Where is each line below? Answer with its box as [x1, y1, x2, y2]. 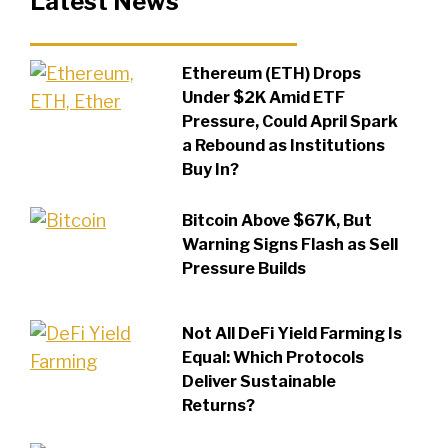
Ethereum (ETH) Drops [182, 63, 362, 83]
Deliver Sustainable [182, 372, 337, 392]
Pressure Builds [182, 258, 307, 278]
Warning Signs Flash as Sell [182, 234, 399, 254]
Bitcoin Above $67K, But [182, 210, 373, 230]
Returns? [182, 396, 256, 416]
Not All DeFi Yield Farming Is [182, 324, 403, 344]
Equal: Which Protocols [182, 348, 365, 368]
